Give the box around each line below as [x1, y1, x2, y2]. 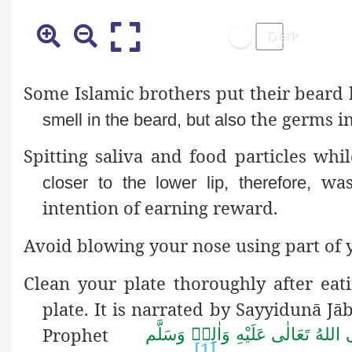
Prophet [42, 322, 146, 346]
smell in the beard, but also [42, 109, 246, 130]
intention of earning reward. [42, 196, 278, 220]
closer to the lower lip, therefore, [42, 173, 311, 193]
